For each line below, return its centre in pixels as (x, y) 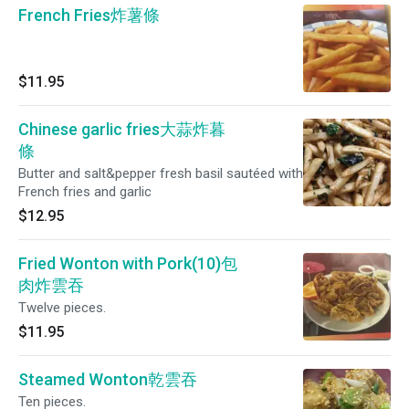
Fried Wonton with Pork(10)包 (128, 263)
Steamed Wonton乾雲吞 (108, 379)
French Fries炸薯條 (89, 15)
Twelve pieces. (62, 308)
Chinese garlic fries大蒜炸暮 (122, 129)
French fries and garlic (85, 192)
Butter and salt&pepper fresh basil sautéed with (161, 173)
